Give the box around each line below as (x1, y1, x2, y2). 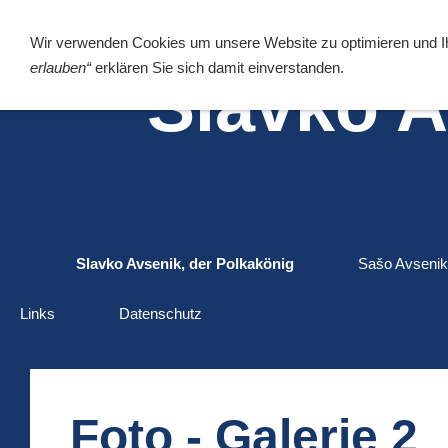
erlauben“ (30, 59, 91, 76)
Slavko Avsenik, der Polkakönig (76, 255, 294, 272)
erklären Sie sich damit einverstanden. (91, 59, 344, 76)
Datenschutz (119, 305, 202, 322)
